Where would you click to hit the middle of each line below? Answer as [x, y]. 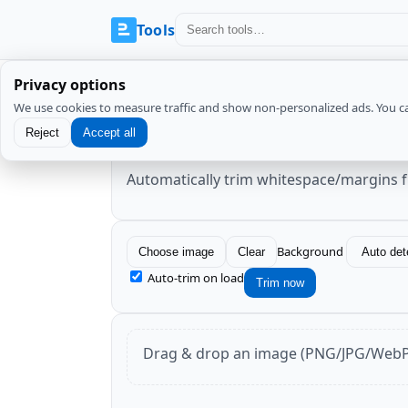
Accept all [109, 133]
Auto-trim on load [196, 277]
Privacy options [70, 85]
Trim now [280, 282]
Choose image [176, 251]
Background [310, 251]
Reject [42, 133]
